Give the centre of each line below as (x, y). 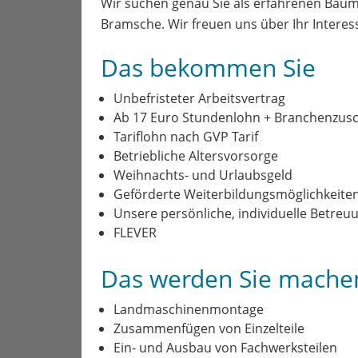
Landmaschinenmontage (189, 309)
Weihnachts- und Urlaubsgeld (203, 175)
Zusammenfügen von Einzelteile (209, 328)
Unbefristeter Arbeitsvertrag (199, 98)
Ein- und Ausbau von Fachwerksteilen (225, 348)
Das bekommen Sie (208, 68)
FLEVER (135, 233)
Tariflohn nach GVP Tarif (186, 137)
